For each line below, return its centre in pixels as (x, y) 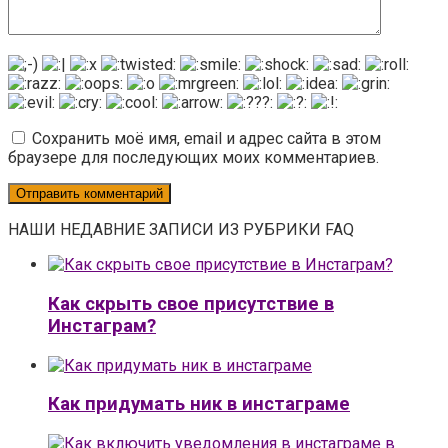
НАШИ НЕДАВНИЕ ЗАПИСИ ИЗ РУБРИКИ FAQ (181, 230)
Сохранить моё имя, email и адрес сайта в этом (206, 139)
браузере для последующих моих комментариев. (193, 158)
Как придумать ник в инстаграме (199, 404)
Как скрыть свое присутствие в (191, 304)
